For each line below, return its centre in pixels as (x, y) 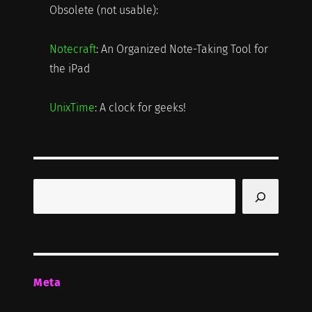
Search (50, 188)
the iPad (69, 69)
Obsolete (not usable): (103, 10)
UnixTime (72, 108)
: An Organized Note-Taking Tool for (182, 49)
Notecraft (72, 49)
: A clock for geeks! (140, 108)
